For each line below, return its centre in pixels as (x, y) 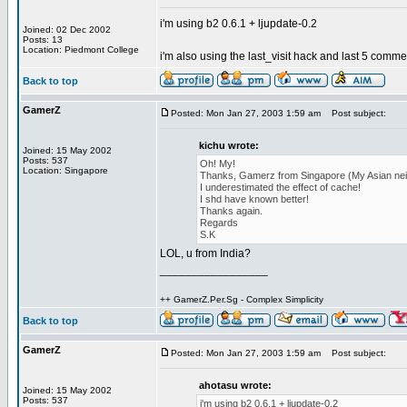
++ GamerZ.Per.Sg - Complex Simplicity (242, 299)
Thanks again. (231, 211)
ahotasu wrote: (235, 385)
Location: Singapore (65, 170)
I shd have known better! (254, 199)
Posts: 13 (43, 40)
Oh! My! (218, 164)
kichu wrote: (229, 145)
